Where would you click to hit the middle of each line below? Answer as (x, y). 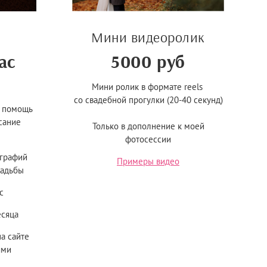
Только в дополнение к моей (148, 126)
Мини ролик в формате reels (148, 87)
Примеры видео (148, 162)
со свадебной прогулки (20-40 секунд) (148, 100)
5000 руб (148, 62)
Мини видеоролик (148, 37)
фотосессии (148, 139)
